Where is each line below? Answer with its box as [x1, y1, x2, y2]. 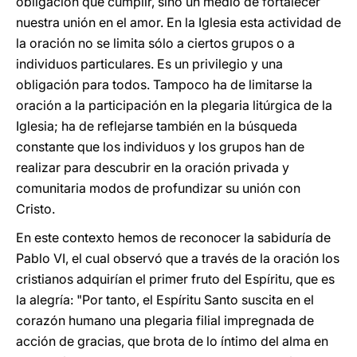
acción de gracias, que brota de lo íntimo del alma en [16, 333, 328, 349]
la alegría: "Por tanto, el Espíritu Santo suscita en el [16, 292, 314, 308]
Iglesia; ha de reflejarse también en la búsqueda [16, 118, 297, 134]
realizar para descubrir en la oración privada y [16, 159, 289, 175]
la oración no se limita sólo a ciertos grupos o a [16, 35, 295, 51]
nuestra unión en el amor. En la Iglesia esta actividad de [16, 14, 341, 30]
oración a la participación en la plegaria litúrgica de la [16, 97, 332, 113]
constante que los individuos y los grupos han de [16, 139, 304, 155]
